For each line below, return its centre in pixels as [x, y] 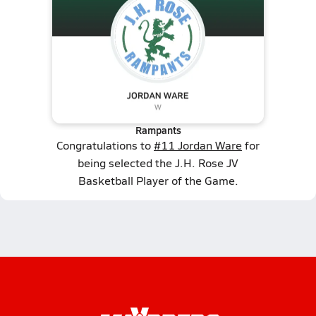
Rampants [158, 130]
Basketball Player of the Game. [158, 180]
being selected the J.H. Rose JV [158, 163]
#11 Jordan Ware [198, 145]
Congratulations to [105, 145]
